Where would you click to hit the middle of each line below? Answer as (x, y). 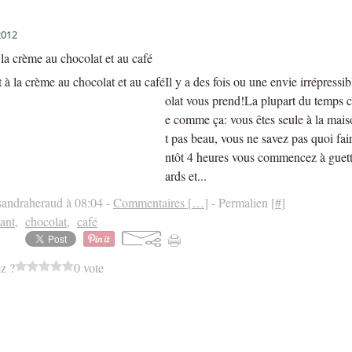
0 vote (89, 268)
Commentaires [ (152, 202)
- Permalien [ (242, 202)
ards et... (186, 176)
